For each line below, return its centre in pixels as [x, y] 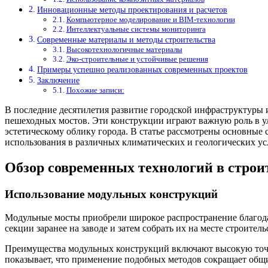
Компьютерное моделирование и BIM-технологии [150, 20]
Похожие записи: [95, 90]
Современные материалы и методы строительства [126, 40]
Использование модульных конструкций [111, 194]
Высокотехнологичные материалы [124, 50]
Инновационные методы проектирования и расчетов [132, 10]
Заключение [58, 80]
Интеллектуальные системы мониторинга [136, 29]
